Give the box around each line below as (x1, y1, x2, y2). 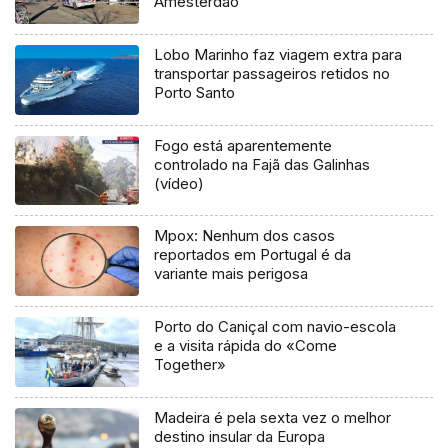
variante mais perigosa (154, 264, 309, 284)
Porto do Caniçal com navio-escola (154, 317, 397, 337)
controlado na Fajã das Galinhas (154, 154, 371, 174)
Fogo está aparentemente (154, 135, 333, 155)
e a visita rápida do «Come (154, 336, 338, 356)
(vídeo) (154, 173, 205, 193)
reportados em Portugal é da (154, 245, 352, 265)
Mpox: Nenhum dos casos (154, 226, 336, 246)
